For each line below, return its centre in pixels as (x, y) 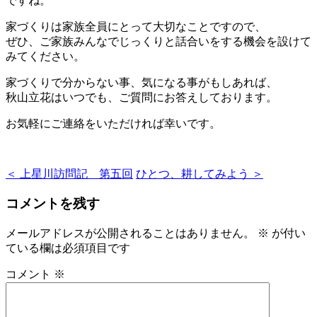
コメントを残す (53, 204)
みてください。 (45, 56)
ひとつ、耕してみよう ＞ (200, 173)
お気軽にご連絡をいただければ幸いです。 (113, 123)
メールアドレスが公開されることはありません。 (130, 234)
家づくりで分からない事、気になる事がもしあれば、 (142, 82)
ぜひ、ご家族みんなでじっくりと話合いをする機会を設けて (158, 41)
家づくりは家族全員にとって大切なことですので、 (136, 26)
